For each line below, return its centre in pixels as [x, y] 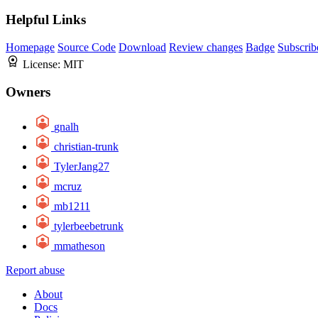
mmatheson [79, 246]
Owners [28, 92]
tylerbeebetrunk [89, 226]
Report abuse [35, 270]
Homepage [30, 48]
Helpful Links [46, 20]
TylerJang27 [82, 166]
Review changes [206, 48]
